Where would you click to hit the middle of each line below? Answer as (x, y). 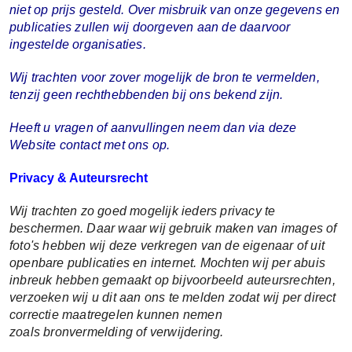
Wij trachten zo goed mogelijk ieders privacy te (143, 211)
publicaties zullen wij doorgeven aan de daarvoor (150, 27)
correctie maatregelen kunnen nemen (116, 314)
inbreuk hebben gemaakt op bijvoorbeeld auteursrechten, (172, 280)
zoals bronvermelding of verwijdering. (117, 332)
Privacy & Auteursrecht (79, 178)
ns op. (153, 145)
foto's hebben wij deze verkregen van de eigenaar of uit (167, 245)
